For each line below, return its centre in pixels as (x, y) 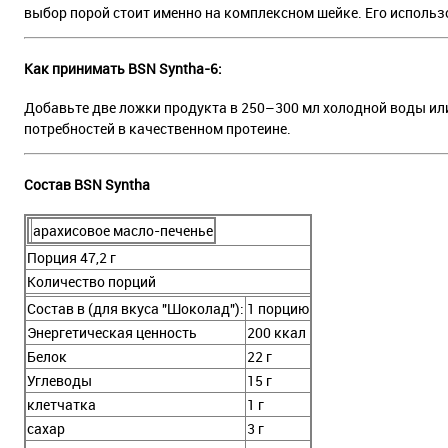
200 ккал (276, 332)
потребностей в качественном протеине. (157, 129)
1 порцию (278, 308)
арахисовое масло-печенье (123, 230)
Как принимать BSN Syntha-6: (123, 68)
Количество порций (91, 281)
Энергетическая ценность (112, 332)
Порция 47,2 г (71, 257)
